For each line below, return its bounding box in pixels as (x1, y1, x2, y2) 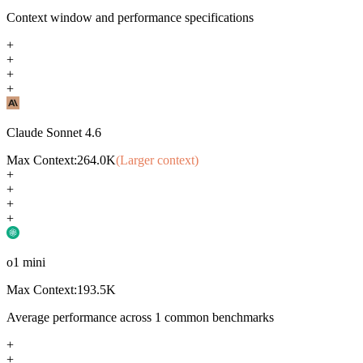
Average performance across (6, 310, 155, 324)
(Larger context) (116, 152, 199, 167)
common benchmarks (161, 310, 274, 324)
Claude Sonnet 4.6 (6, 125, 101, 139)
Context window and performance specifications (6, 10, 254, 24)
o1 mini (6, 254, 45, 269)
